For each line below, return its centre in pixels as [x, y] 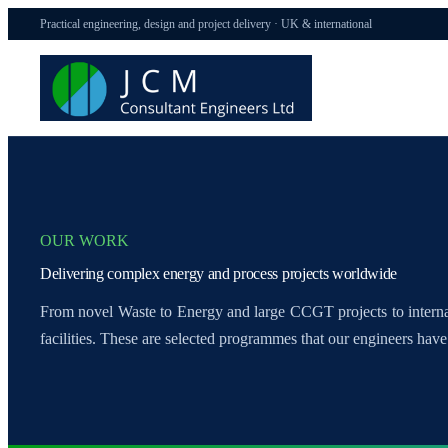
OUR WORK [84, 240]
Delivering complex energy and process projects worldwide [219, 273]
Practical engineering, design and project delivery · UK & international [206, 23]
